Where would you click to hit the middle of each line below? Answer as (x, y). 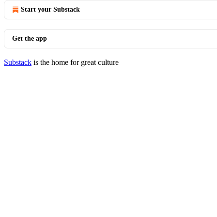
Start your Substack (50, 9)
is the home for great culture (75, 62)
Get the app (30, 39)
